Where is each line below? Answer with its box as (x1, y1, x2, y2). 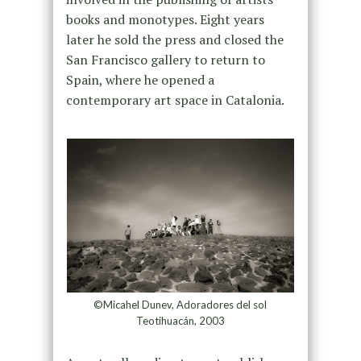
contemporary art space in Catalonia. (65, 90, 284, 109)
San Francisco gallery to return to (65, 50, 265, 68)
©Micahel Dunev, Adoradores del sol (93, 298, 268, 312)
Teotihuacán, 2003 (135, 314, 225, 328)
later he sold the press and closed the (65, 30, 284, 48)
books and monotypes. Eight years (65, 10, 264, 28)
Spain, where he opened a (65, 70, 214, 89)
